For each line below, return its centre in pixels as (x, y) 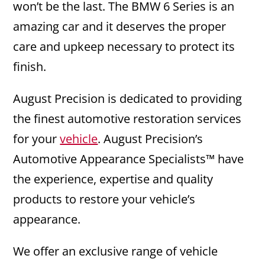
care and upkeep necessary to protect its (124, 47)
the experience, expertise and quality (113, 179)
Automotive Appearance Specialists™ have (129, 159)
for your (37, 139)
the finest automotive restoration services (127, 119)
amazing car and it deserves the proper (120, 27)
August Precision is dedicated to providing (128, 99)
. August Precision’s (151, 139)
